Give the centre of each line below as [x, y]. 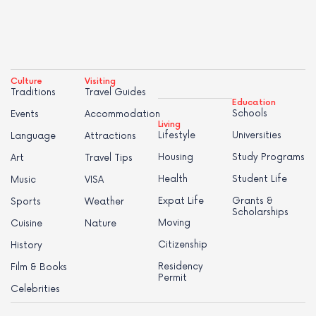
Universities [256, 135]
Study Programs [268, 157]
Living [169, 124]
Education [254, 102]
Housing [176, 157]
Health [173, 179]
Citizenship [183, 244]
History [26, 245]
